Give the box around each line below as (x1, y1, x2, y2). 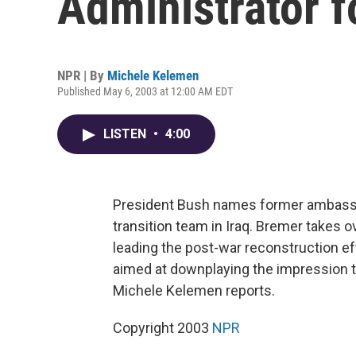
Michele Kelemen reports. (113, 282, 275, 299)
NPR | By (57, 68, 107, 83)
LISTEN (103, 126, 149, 141)
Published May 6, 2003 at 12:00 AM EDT (57, 85, 233, 98)
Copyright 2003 (113, 319, 212, 336)
